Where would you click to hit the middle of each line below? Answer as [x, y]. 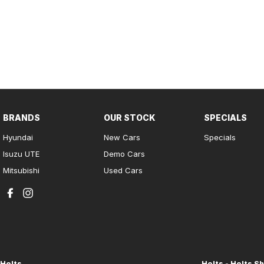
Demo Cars [124, 154]
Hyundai [18, 137]
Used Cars [123, 170]
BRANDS [22, 118]
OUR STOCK [129, 118]
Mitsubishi [21, 170]
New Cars [122, 137]
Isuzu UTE [21, 154]
